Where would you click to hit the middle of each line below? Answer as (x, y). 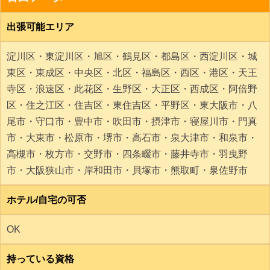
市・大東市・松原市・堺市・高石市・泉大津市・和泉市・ (132, 138)
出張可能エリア (40, 27)
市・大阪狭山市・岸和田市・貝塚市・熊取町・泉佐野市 (127, 170)
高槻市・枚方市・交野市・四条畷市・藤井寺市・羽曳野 (127, 154)
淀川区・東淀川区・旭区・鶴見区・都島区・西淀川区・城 (132, 56)
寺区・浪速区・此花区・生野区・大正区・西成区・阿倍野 (132, 89)
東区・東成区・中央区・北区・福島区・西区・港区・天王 (132, 73)
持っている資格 (40, 259)
